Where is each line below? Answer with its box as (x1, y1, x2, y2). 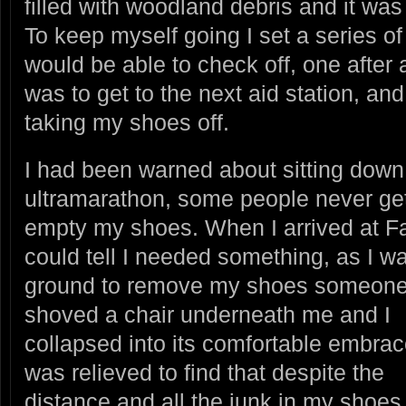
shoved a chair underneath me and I (24, 302, 391, 328)
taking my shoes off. (24, 109, 229, 135)
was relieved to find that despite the (24, 360, 384, 386)
